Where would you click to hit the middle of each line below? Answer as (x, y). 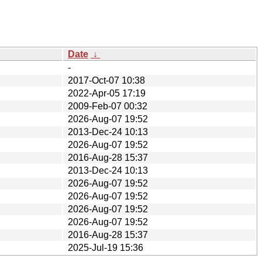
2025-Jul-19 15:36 (106, 247)
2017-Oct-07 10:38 (106, 80)
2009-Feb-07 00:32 (108, 106)
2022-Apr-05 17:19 (107, 93)
